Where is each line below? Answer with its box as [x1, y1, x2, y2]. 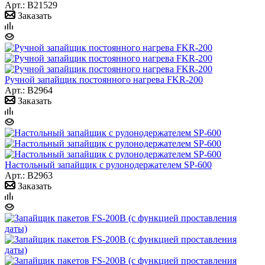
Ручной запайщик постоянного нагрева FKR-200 [5, 74, 203, 85]
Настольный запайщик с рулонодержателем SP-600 [5, 159, 212, 170]
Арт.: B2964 [5, 85, 53, 95]
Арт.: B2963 [5, 170, 53, 180]
